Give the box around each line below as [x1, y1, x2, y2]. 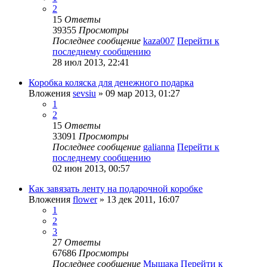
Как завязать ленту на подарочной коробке [29, 184, 203, 194]
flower [73, 194, 97, 205]
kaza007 [143, 36, 175, 46]
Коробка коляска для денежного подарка [29, 77, 194, 88]
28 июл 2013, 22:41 [52, 57, 129, 68]
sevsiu [73, 88, 96, 99]
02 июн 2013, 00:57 [52, 163, 130, 174]
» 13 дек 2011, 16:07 [97, 194, 179, 205]
